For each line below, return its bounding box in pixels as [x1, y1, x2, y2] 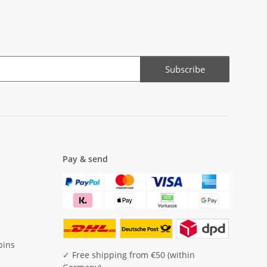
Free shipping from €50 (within [69, 249, 195, 261]
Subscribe [164, 63, 205, 76]
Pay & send [62, 153, 108, 164]
